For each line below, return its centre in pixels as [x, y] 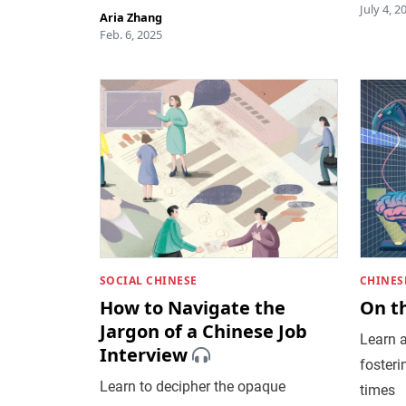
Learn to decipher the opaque [192, 386]
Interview [143, 354]
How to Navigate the [192, 307]
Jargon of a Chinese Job [203, 331]
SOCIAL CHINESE [148, 280]
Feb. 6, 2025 [130, 34]
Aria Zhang [130, 17]
